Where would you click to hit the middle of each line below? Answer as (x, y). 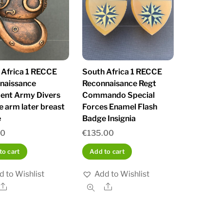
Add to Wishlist (122, 174)
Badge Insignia (109, 118)
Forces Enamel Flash (119, 107)
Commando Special (118, 95)
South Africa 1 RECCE (122, 72)
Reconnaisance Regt (119, 83)
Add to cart (107, 152)
